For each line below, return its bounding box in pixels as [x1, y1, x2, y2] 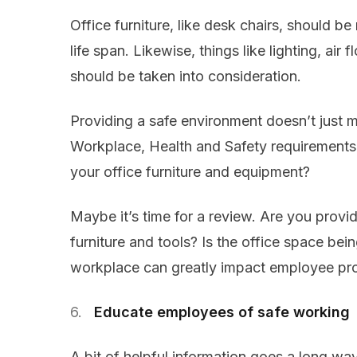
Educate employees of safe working [94, 304, 350, 321]
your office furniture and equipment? [70, 163, 310, 181]
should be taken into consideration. [70, 68, 301, 85]
